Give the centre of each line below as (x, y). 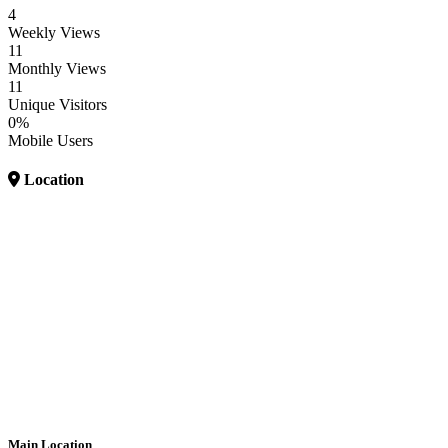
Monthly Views (57, 68)
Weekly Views (54, 32)
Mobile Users (50, 140)
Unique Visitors (57, 104)
